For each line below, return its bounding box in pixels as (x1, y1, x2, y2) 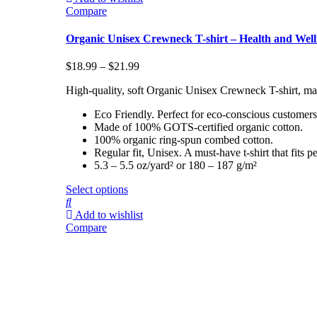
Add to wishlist (75, 209, 143, 221)
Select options (66, 183, 128, 196)
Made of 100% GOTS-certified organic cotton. (94, 121, 303, 134)
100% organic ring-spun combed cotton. (94, 134, 273, 146)
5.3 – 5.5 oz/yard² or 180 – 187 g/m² (94, 159, 257, 172)
